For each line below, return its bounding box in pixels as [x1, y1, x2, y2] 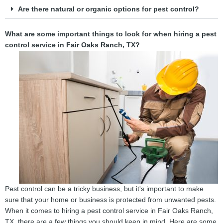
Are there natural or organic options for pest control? [17, 5, 199, 13]
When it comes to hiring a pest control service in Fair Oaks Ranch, [5, 207, 213, 215]
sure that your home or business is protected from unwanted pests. [5, 196, 216, 204]
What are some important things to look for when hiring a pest [5, 30, 217, 38]
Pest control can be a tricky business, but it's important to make [5, 185, 204, 193]
